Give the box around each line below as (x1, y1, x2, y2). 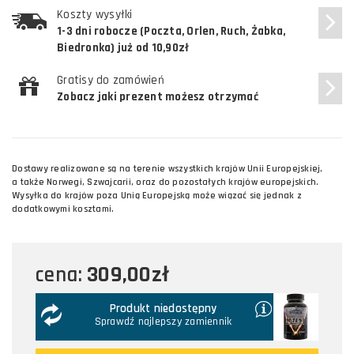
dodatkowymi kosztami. (12, 202, 115, 215)
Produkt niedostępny (109, 300, 217, 316)
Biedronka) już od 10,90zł (57, 40, 190, 55)
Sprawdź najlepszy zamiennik (94, 314, 232, 329)
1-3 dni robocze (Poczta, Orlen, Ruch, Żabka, (57, 23, 285, 39)
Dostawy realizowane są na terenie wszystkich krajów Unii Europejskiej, (12, 162, 326, 175)
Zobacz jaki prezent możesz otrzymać (57, 88, 258, 104)
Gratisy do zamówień (57, 72, 164, 88)
